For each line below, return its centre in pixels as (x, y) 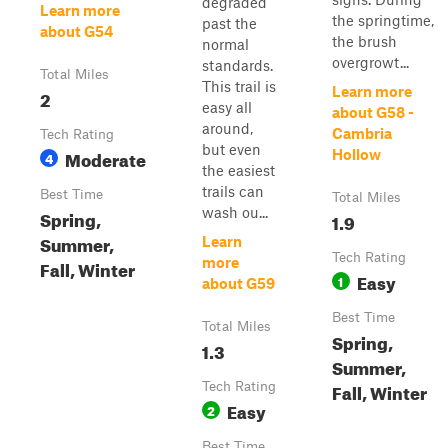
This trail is (239, 86)
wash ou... (235, 212)
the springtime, (383, 20)
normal (225, 44)
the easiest (238, 170)
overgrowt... (370, 62)
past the (229, 23)
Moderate (105, 157)
